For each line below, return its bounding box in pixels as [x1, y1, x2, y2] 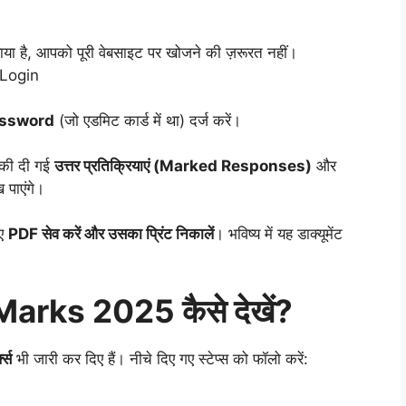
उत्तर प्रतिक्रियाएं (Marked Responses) [54, 157, 312, 176]
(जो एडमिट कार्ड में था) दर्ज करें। [54, 111, 241, 130]
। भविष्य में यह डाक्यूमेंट [214, 225, 343, 244]
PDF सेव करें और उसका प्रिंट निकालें [8, 225, 214, 244]
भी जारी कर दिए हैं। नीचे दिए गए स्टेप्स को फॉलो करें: [12, 349, 308, 368]
